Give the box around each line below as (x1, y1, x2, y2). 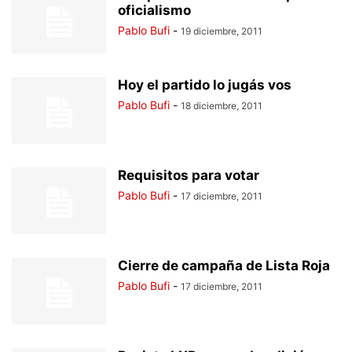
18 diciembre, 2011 (181, 100, 262, 112)
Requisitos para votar (118, 167, 259, 183)
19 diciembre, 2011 (181, 25, 262, 37)
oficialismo (118, 2, 191, 18)
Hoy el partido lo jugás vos (118, 77, 291, 93)
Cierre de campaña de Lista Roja (118, 258, 330, 273)
